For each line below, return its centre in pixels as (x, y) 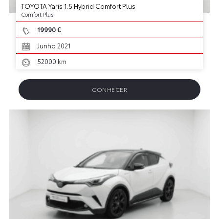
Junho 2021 (53, 45)
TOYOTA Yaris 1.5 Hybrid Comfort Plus (78, 6)
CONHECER (109, 89)
